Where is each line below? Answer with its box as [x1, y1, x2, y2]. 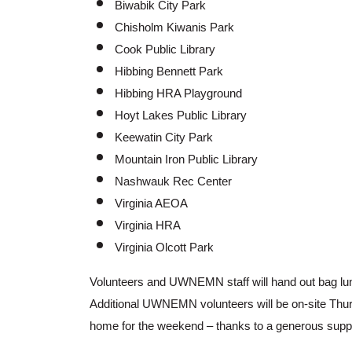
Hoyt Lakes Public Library [115, 109, 247, 123]
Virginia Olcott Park [115, 241, 214, 255]
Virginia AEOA [115, 197, 188, 211]
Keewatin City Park [115, 131, 213, 145]
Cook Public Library [115, 43, 215, 57]
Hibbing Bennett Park [115, 65, 223, 79]
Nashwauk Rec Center [115, 175, 232, 189]
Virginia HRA [115, 219, 181, 233]
